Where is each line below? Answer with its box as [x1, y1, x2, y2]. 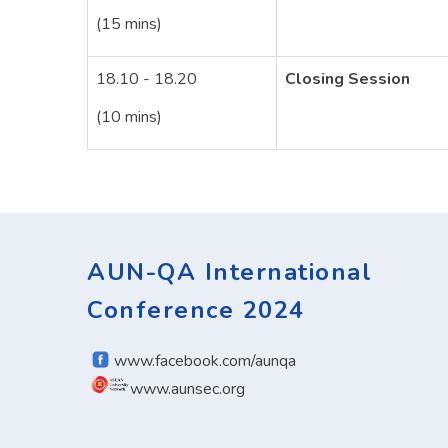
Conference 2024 [87, 294, 305, 326]
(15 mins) [96, 13, 162, 35]
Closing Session [285, 68, 410, 90]
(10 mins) [96, 106, 162, 128]
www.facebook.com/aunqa [114, 350, 297, 372]
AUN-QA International [87, 256, 372, 288]
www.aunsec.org [130, 378, 246, 400]
